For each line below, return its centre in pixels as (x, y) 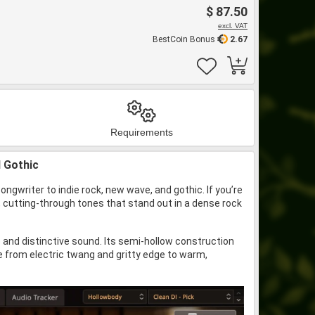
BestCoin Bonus (185, 39)
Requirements (142, 132)
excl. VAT (233, 26)
